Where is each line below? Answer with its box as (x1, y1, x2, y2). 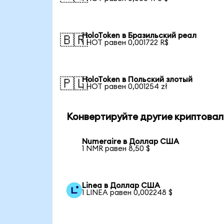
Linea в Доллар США (82, 181, 160, 189)
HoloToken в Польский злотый (82, 75, 193, 83)
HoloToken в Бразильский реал (82, 31, 197, 39)
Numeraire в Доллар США (82, 138, 179, 146)
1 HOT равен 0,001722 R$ (82, 38, 169, 46)
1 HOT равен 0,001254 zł (82, 82, 168, 90)
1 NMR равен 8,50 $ (82, 145, 150, 153)
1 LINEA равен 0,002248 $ (82, 188, 173, 196)
